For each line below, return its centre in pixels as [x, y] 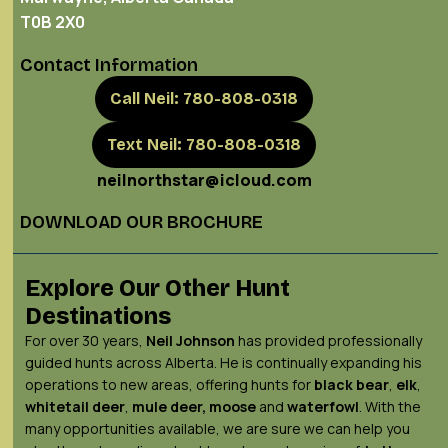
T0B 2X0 [52, 22]
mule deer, [167, 407]
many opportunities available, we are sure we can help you [217, 429]
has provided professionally [328, 341]
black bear [351, 385]
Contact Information [109, 65]
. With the [390, 407]
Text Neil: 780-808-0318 [204, 145]
